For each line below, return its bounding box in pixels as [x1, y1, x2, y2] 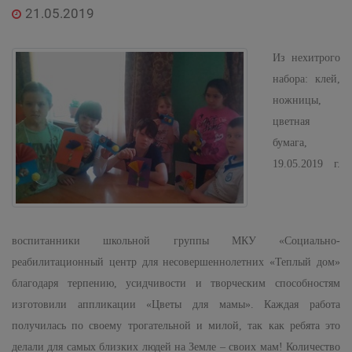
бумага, [273, 137, 307, 148]
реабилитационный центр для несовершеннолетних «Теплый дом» [12, 256, 340, 268]
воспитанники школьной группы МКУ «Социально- [12, 235, 340, 247]
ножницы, [273, 94, 321, 106]
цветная [273, 115, 310, 127]
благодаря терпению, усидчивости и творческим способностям [12, 277, 340, 289]
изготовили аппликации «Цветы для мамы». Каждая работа [12, 299, 340, 310]
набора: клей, [273, 73, 340, 85]
